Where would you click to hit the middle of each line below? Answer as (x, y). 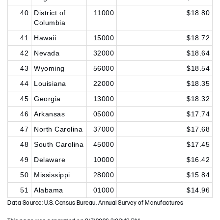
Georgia (47, 99)
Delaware (50, 160)
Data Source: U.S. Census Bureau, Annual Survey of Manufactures (95, 203)
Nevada (47, 53)
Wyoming (49, 68)
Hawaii (45, 38)
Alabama (49, 190)
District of (50, 13)
